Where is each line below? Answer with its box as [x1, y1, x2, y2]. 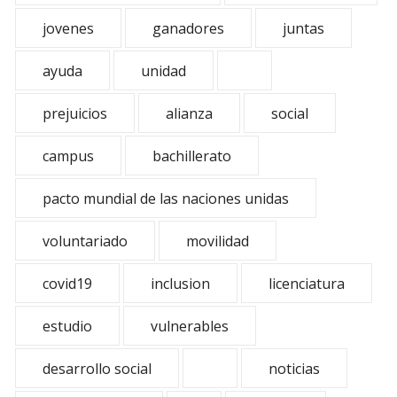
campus [43, 146, 94, 166]
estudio [43, 316, 92, 336]
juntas [283, 19, 324, 38]
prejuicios [43, 104, 107, 123]
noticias [269, 359, 320, 378]
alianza [166, 104, 213, 123]
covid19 [43, 274, 92, 293]
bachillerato [152, 146, 231, 166]
